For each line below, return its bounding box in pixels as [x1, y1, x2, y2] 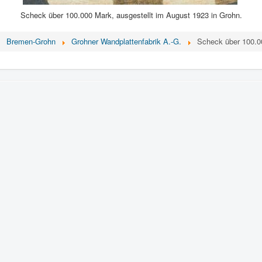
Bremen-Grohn [6, 36, 56, 47]
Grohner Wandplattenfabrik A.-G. [71, 36, 181, 47]
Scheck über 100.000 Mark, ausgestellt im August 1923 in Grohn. [20, 9, 242, 20]
